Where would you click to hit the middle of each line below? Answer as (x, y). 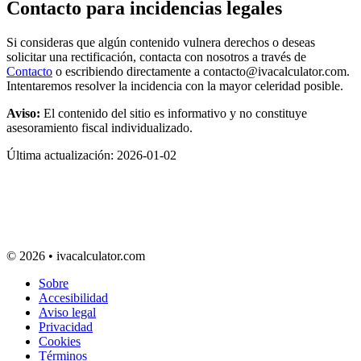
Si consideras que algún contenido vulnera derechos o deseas (161, 42)
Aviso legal (67, 312)
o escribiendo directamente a (128, 71)
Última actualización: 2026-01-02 (91, 155)
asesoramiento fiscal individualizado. (100, 127)
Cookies (60, 341)
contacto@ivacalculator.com (275, 71)
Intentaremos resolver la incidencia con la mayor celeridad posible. (175, 85)
